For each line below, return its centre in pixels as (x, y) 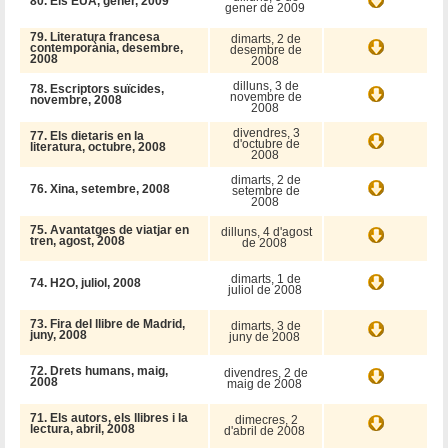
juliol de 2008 (266, 289)
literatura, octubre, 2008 (98, 146)
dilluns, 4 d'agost (266, 231)
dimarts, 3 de (266, 325)
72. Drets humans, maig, (99, 370)
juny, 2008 (59, 334)
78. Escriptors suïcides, (97, 88)
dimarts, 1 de (266, 278)
